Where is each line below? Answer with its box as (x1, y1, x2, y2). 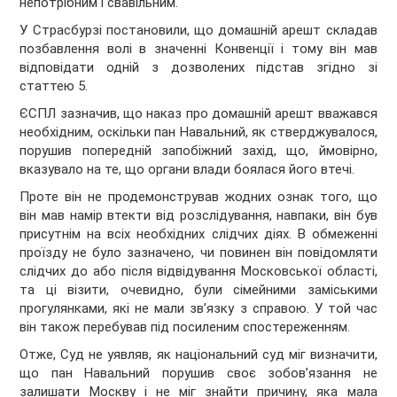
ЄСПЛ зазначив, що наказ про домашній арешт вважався (19, 105, 378, 122)
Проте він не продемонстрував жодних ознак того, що (19, 189, 378, 206)
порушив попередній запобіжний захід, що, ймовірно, (19, 143, 378, 160)
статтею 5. (19, 78, 89, 95)
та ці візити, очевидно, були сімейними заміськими (19, 282, 378, 299)
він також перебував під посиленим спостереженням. (19, 319, 351, 336)
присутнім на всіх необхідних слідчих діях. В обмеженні (19, 226, 378, 243)
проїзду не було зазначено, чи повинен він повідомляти (19, 245, 378, 261)
